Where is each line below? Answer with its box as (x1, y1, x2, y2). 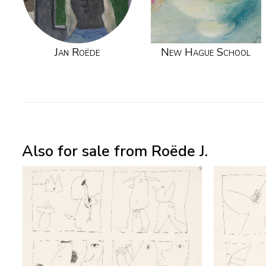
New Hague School (161, 45, 251, 60)
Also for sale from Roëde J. (22, 141, 208, 161)
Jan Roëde (55, 45, 100, 60)
